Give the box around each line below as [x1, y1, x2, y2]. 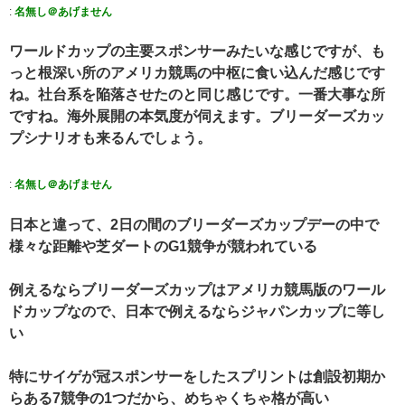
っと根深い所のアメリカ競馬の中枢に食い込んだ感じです [9, 65, 385, 81]
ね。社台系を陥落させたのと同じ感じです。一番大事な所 [9, 87, 385, 103]
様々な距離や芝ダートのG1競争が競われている [9, 238, 317, 254]
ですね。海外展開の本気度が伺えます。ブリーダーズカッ [9, 108, 385, 125]
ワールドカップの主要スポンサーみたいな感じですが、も [9, 43, 385, 60]
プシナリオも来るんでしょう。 [9, 130, 212, 146]
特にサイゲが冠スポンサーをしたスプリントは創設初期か [9, 368, 385, 384]
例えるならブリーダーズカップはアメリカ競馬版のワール [9, 281, 385, 297]
